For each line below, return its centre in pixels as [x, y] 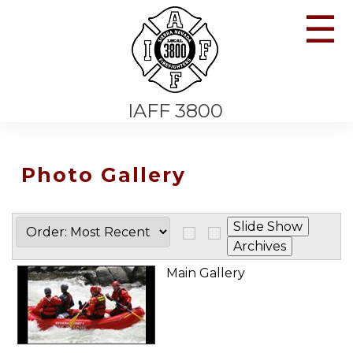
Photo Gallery [104, 175]
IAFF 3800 [175, 110]
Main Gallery [206, 273]
